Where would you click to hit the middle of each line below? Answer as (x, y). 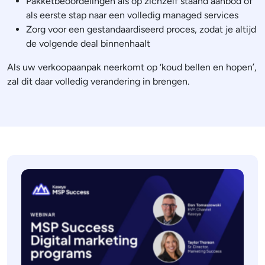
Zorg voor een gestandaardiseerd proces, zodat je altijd (141, 29)
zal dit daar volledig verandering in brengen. (98, 81)
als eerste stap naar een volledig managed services (132, 15)
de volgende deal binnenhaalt (88, 43)
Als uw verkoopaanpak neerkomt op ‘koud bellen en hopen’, (132, 67)
